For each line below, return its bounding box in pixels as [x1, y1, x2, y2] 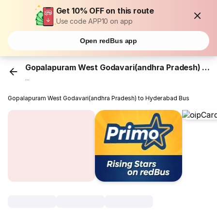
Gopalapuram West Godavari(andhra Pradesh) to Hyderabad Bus [8, 94, 189, 102]
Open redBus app [79, 37, 138, 45]
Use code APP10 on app [56, 17, 133, 25]
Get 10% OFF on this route [56, 6, 155, 15]
